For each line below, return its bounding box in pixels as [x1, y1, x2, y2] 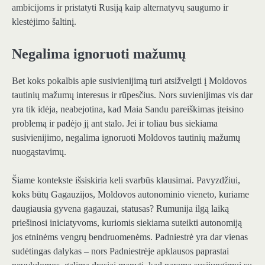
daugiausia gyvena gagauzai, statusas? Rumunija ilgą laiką [12, 203, 229, 214]
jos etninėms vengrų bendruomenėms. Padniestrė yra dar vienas [12, 231, 248, 242]
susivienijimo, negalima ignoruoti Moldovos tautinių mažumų [12, 132, 240, 143]
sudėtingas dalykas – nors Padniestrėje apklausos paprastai [12, 245, 229, 256]
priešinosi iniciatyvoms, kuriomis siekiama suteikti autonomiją [12, 217, 242, 228]
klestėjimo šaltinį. [12, 16, 76, 27]
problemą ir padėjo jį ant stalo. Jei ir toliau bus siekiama [12, 118, 218, 128]
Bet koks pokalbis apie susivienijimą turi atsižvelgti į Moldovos [12, 75, 247, 86]
